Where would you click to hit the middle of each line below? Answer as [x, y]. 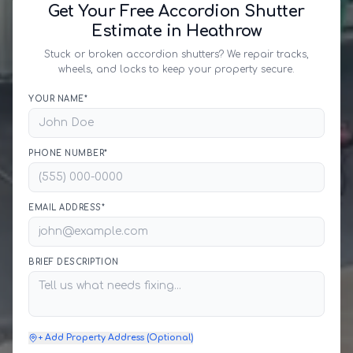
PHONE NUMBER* [68, 153]
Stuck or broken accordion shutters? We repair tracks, [176, 54]
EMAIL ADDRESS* [67, 208]
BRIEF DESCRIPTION [74, 262]
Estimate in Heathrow [176, 31]
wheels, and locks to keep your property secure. [176, 69]
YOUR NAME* [58, 99]
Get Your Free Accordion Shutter [176, 11]
